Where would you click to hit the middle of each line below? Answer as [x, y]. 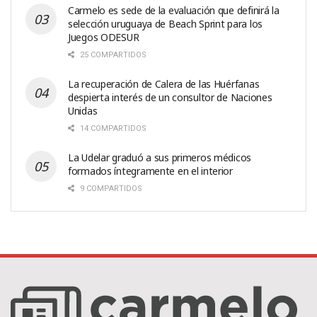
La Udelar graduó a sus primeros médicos [160, 157]
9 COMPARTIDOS [110, 188]
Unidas [83, 110]
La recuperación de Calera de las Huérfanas [164, 83]
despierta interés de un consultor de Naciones [170, 97]
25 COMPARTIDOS [112, 54]
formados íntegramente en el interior [150, 171]
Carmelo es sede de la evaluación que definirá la [174, 10]
